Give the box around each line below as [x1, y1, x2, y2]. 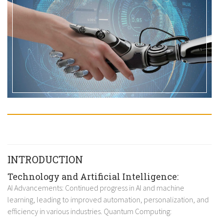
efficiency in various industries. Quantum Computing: [7, 206, 172, 216]
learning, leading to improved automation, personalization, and [7, 194, 209, 204]
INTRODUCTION [7, 153, 83, 166]
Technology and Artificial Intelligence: [7, 170, 178, 182]
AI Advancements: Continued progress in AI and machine [7, 182, 184, 193]
